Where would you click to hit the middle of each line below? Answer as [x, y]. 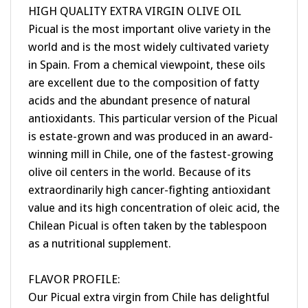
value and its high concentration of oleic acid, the [154, 194]
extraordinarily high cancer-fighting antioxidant [150, 176]
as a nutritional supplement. [100, 229]
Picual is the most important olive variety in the [150, 15]
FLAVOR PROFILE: [74, 265]
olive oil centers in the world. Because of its [140, 158]
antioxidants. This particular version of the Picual [153, 104]
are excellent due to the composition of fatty [144, 68]
